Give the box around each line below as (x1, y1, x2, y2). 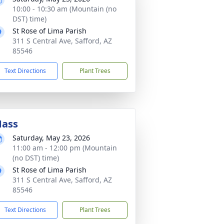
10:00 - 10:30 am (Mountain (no (12, 4, 116, 13)
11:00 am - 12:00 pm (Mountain (12, 143, 117, 152)
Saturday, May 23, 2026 (12, 133, 90, 142)
